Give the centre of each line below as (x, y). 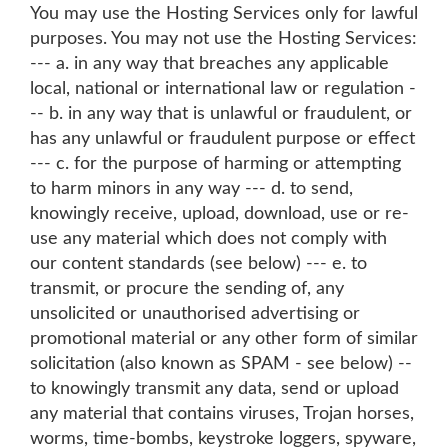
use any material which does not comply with (208, 239)
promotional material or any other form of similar (224, 339)
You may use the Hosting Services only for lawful (224, 14)
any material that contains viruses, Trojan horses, (222, 414)
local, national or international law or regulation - (223, 89)
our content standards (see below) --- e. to (198, 264)
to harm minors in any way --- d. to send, (191, 189)
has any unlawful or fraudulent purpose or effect (222, 139)
